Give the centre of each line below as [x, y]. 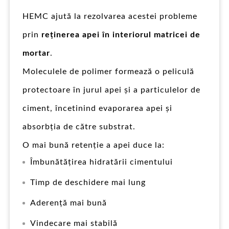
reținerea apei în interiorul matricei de [121, 35]
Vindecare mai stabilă [74, 223]
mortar [36, 53]
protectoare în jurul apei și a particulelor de [111, 90]
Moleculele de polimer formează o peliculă [108, 71]
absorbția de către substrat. [79, 127]
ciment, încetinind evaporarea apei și [97, 108]
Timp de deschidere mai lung [88, 182]
